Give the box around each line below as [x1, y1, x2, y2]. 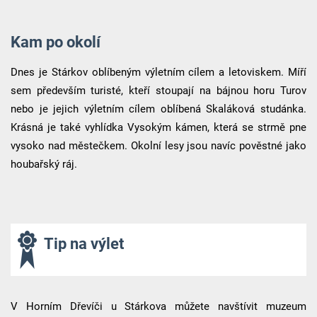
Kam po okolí [10, 32, 100, 51]
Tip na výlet [43, 234, 124, 253]
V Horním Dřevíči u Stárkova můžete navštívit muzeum [10, 299, 307, 313]
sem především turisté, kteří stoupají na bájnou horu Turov [10, 83, 307, 97]
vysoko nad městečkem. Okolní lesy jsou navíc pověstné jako [10, 139, 307, 152]
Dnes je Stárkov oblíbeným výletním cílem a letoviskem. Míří [10, 65, 307, 79]
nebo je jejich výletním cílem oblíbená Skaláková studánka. [10, 102, 307, 115]
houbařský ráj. [10, 157, 80, 171]
